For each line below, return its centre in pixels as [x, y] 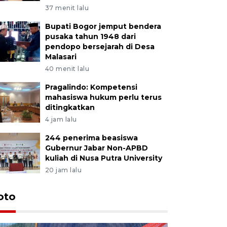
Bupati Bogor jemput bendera [103, 26]
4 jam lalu [61, 119]
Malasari [61, 56]
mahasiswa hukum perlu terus [103, 97]
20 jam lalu [63, 170]
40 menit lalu [67, 68]
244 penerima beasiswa [91, 138]
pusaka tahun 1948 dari [90, 36]
